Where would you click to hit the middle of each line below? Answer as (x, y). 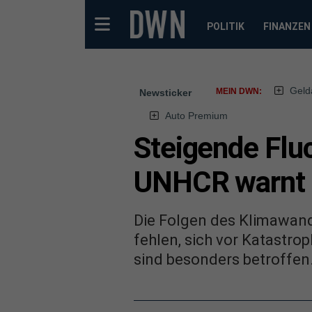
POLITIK (225, 26)
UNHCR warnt (219, 182)
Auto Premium (196, 116)
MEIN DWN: (239, 91)
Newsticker (165, 93)
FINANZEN (287, 26)
